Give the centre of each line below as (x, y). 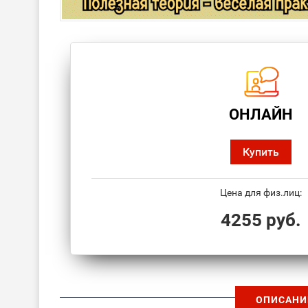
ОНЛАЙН (261, 115)
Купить (261, 152)
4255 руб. (261, 220)
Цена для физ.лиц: (261, 193)
